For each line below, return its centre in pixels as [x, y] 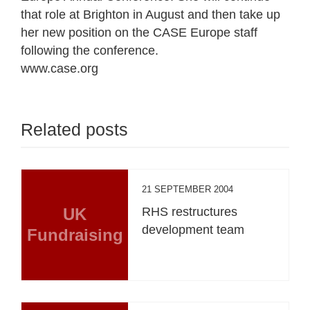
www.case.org [60, 68]
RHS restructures [190, 211]
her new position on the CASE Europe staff [139, 32]
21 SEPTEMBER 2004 [188, 189]
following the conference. [90, 50]
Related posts [74, 129]
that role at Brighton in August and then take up [151, 14]
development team [193, 229]
